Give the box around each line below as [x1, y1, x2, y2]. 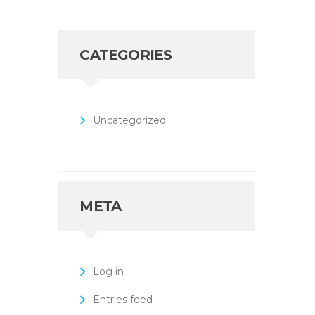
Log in [92, 264, 124, 278]
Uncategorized [92, 113, 166, 127]
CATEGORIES [79, 46, 172, 63]
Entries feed [92, 292, 153, 306]
